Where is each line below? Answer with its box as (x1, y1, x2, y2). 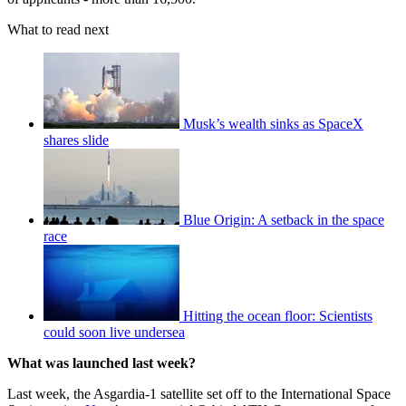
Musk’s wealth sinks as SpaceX (183, 115, 363, 131)
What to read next (7, 21, 109, 37)
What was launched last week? (7, 354, 196, 371)
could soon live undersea (43, 324, 185, 340)
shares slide (43, 131, 109, 148)
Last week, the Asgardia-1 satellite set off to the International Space (7, 385, 391, 401)
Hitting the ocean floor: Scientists (183, 307, 372, 324)
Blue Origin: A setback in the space (183, 211, 384, 227)
